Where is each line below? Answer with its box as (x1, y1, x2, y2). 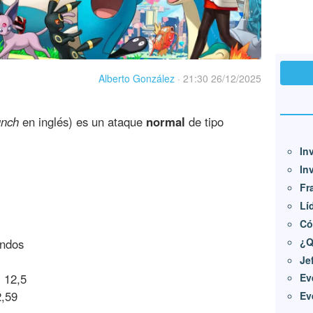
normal (146, 112, 185, 130)
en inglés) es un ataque (19, 112, 146, 130)
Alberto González (99, 71, 175, 86)
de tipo (185, 112, 224, 130)
